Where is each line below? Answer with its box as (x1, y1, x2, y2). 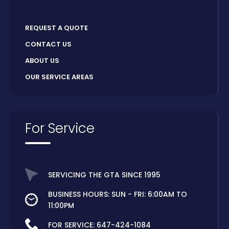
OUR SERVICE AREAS (25, 72, 94, 82)
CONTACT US (25, 39, 72, 50)
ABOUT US (25, 56, 59, 66)
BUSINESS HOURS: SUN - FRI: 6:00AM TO (48, 189, 187, 200)
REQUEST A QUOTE (25, 23, 88, 33)
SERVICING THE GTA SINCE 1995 (48, 170, 161, 180)
